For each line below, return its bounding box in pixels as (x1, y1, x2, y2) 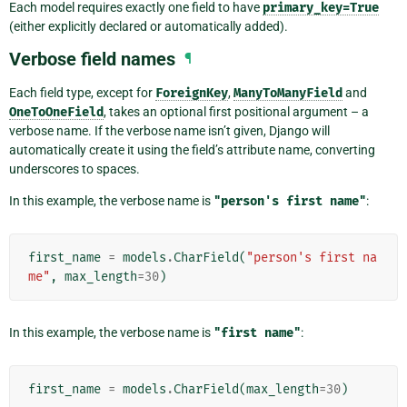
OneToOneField (9, 104, 104, 121)
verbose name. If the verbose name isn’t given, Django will (9, 124, 330, 139)
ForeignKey (155, 85, 228, 102)
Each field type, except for (9, 85, 155, 101)
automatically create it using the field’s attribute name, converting (9, 143, 375, 158)
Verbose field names (9, 48, 175, 71)
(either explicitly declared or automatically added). (9, 19, 288, 35)
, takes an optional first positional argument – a (104, 104, 369, 120)
